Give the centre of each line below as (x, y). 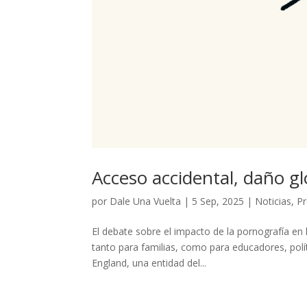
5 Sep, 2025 (218, 201)
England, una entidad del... (149, 263)
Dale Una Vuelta (146, 201)
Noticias (273, 201)
